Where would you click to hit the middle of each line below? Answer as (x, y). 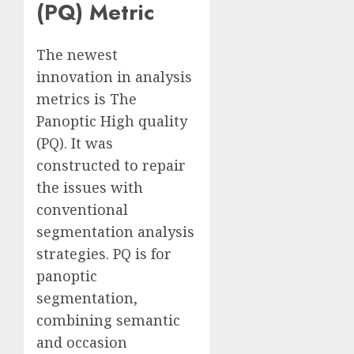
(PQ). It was (75, 143)
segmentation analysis (115, 232)
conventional (82, 210)
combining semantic (108, 320)
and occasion (82, 343)
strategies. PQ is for (104, 254)
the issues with (90, 188)
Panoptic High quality (112, 121)
